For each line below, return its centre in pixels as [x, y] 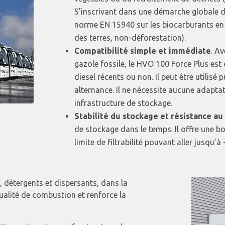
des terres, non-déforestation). [130, 38]
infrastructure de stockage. [123, 103]
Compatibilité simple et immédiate [142, 51]
